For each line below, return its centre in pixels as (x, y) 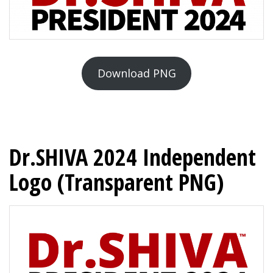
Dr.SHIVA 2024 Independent (133, 156)
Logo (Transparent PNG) (116, 181)
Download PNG (136, 73)
